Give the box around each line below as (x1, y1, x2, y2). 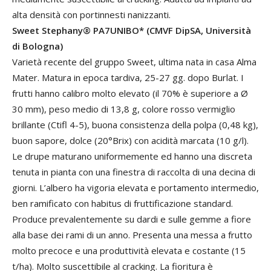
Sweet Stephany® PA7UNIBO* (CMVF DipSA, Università (12, 24, 251, 36)
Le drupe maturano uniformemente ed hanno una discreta (12, 150, 252, 162)
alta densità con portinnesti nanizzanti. (12, 8, 171, 21)
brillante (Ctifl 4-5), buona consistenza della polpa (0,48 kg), (12, 119, 258, 131)
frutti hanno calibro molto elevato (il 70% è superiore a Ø (12, 87, 248, 99)
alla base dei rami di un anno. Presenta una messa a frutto (12, 229, 252, 241)
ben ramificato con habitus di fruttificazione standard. (12, 197, 233, 209)
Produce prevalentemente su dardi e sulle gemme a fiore (12, 213, 251, 225)
